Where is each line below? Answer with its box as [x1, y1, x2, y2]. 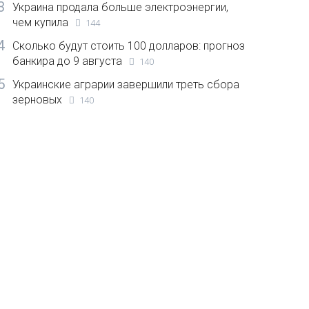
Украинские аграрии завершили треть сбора [12, 78, 240, 92]
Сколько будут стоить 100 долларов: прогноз [12, 39, 246, 53]
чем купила [12, 16, 69, 30]
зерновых [12, 93, 63, 107]
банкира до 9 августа [12, 54, 123, 68]
